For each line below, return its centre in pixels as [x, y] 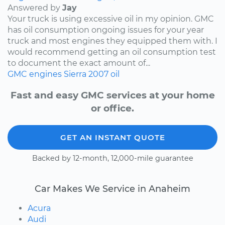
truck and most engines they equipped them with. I [113, 41]
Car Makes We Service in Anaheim [113, 189]
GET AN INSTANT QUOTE [113, 138]
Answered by [35, 8]
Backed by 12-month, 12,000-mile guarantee [113, 158]
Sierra [75, 74]
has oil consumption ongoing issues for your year [106, 30]
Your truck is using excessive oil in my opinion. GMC [111, 19]
